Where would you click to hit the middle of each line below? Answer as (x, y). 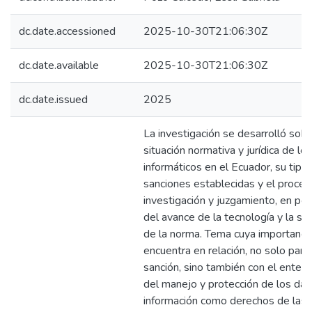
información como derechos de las (225, 301)
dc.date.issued (53, 100)
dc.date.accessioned (67, 31)
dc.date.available (59, 65)
